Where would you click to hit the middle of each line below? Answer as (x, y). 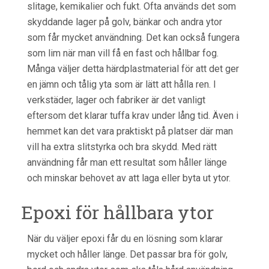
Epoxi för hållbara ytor (117, 212)
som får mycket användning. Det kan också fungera (133, 38)
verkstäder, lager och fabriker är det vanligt (116, 100)
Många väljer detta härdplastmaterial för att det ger (133, 69)
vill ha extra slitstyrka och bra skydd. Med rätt (122, 147)
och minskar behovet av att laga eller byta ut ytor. (129, 178)
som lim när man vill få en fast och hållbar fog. (123, 53)
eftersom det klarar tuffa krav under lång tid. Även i (133, 116)
